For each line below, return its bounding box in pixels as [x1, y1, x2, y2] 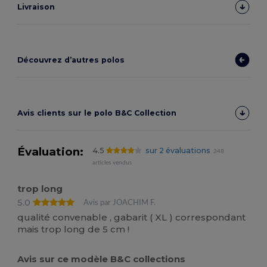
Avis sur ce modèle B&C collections [17, 253, 186, 265]
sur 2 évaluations [145, 146, 210, 156]
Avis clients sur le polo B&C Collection [17, 108, 177, 118]
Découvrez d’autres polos [17, 55, 125, 65]
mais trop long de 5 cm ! [17, 223, 130, 235]
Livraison [17, 2, 55, 12]
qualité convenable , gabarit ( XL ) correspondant [17, 211, 246, 223]
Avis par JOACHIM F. [83, 199, 156, 207]
